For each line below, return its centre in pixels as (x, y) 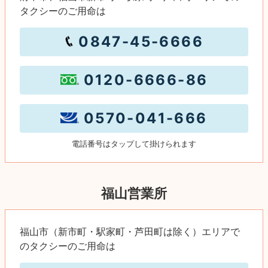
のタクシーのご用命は (68, 246)
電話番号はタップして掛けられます (134, 144)
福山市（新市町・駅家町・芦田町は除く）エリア (125, 231)
